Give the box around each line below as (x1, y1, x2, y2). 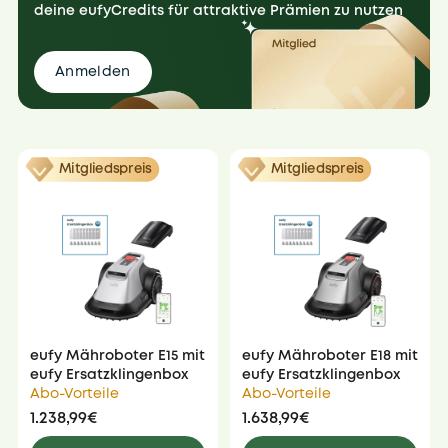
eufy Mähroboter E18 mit (242, 349, 418, 362)
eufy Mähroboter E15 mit (30, 349, 205, 362)
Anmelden (55, 66, 131, 79)
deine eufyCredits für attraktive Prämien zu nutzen (34, 5, 403, 18)
